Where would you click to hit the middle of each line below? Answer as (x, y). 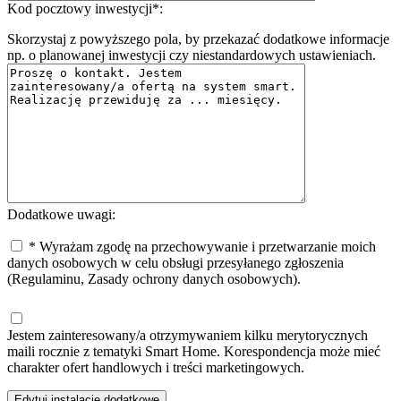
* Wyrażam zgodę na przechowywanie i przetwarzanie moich (200, 246)
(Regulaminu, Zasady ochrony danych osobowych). (154, 278)
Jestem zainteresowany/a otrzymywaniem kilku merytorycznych (188, 335)
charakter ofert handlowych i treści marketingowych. (156, 367)
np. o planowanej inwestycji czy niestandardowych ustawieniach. (192, 55)
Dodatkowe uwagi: (61, 214)
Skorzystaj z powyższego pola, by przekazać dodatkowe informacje (198, 38)
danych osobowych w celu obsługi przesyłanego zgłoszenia (175, 262)
